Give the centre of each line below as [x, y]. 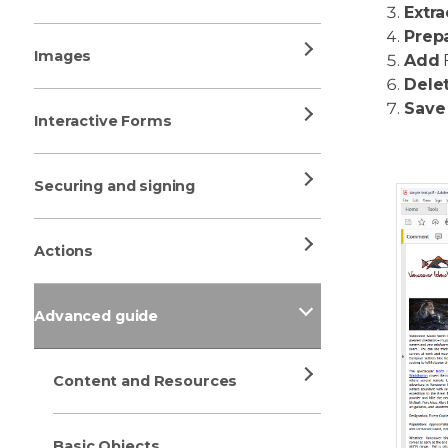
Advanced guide [96, 316]
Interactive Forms [103, 121]
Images [63, 56]
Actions [64, 251]
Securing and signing [115, 186]
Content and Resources [145, 381]
